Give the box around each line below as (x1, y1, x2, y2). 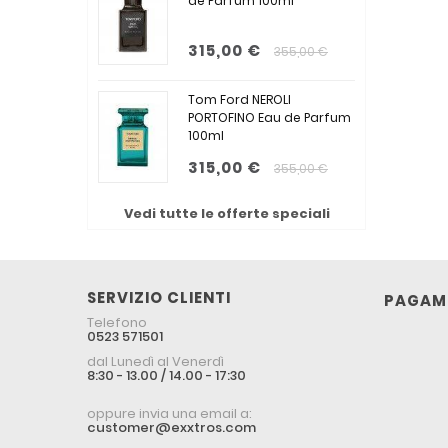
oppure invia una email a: (87, 404, 252, 424)
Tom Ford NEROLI (188, 91, 291, 109)
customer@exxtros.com (87, 418, 256, 438)
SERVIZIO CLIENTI (87, 286, 231, 308)
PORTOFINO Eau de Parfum (188, 109, 351, 127)
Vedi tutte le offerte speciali (123, 203, 330, 223)
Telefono (87, 313, 147, 333)
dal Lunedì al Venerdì (87, 351, 224, 371)
